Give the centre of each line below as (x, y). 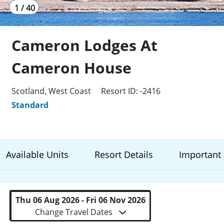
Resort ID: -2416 (131, 91)
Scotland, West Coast (52, 91)
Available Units (37, 154)
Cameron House (72, 68)
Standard (30, 105)
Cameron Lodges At (85, 45)
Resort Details (124, 154)
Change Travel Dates (74, 212)
